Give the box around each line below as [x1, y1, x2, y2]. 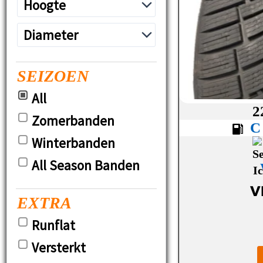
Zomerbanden [32, 112, 114, 130]
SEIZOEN [17, 67, 89, 86]
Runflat [32, 217, 75, 234]
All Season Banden [32, 157, 140, 174]
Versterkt [32, 239, 86, 257]
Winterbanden [32, 134, 115, 152]
